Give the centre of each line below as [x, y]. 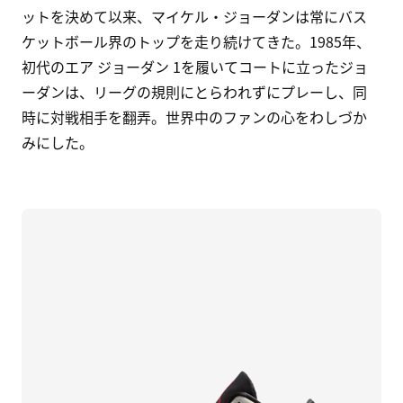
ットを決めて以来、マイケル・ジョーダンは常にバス [194, 16]
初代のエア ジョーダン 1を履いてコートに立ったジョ [195, 66]
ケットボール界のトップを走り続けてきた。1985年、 [196, 41]
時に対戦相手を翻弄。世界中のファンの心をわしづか [194, 116]
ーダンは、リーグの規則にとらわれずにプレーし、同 [194, 91]
